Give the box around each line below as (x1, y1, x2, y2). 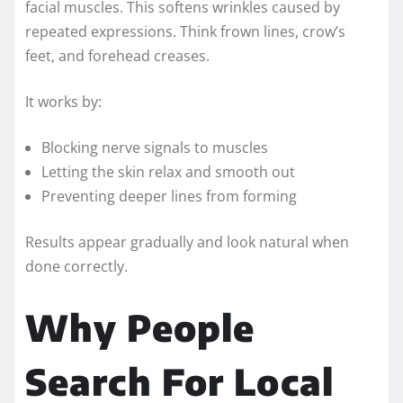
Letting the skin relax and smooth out (41, 161, 295, 182)
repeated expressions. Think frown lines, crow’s (25, 21, 345, 41)
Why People (25, 304, 255, 350)
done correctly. (25, 255, 128, 276)
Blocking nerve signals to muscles (41, 137, 268, 157)
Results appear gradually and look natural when (25, 231, 349, 252)
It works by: (25, 91, 102, 112)
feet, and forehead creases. (25, 45, 210, 66)
